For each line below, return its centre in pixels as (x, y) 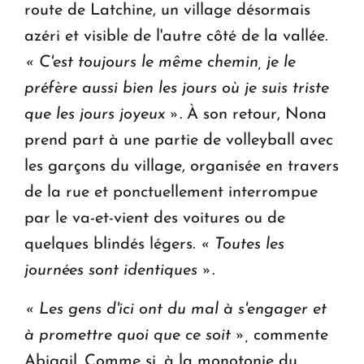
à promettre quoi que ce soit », (136, 335)
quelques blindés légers (108, 244)
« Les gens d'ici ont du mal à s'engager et (175, 309)
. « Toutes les (238, 244)
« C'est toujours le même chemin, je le (160, 62)
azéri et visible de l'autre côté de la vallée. (176, 36)
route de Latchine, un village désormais (167, 10)
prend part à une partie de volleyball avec (179, 140)
